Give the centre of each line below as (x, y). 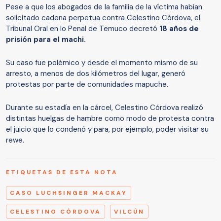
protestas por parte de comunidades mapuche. (88, 85)
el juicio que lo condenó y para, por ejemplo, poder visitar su (107, 129)
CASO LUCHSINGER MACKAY (69, 193)
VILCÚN (129, 212)
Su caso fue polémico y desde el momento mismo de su (102, 63)
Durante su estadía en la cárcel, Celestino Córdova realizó (105, 108)
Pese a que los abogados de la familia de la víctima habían (104, 7)
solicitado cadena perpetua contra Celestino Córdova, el (103, 18)
